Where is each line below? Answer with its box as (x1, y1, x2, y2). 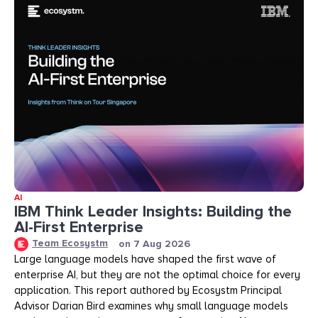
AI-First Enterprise (14, 218, 143, 238)
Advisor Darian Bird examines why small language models (14, 299, 288, 312)
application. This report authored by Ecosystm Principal (14, 283, 282, 297)
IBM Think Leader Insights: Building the (14, 202, 292, 222)
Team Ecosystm (32, 237, 108, 250)
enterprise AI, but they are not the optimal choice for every (14, 268, 300, 281)
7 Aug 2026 (133, 237, 190, 250)
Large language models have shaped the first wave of (14, 252, 276, 265)
